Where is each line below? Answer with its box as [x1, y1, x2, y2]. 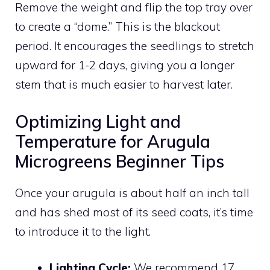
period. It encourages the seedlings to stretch [15, 39, 254, 54]
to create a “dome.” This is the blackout [15, 19, 220, 34]
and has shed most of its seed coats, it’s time [15, 204, 253, 219]
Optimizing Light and [15, 110, 181, 132]
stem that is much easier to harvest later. [15, 77, 233, 92]
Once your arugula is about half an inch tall [15, 185, 250, 200]
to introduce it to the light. [15, 224, 151, 239]
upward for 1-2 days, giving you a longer [15, 58, 234, 73]
